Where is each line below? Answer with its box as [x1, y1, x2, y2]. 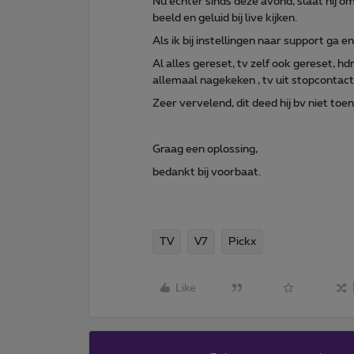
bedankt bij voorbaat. [153, 166, 261, 178]
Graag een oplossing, [153, 143, 258, 155]
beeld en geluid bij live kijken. [153, 12, 297, 24]
